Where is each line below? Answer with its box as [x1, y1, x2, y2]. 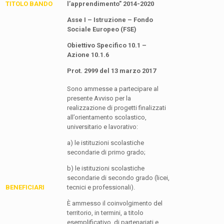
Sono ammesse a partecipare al [67, 85, 158, 93]
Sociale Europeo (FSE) [67, 25, 136, 33]
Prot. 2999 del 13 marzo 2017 [67, 67, 156, 75]
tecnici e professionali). [67, 183, 135, 191]
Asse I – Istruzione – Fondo [67, 16, 153, 24]
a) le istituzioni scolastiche [67, 139, 144, 147]
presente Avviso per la [67, 94, 131, 102]
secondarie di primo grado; [67, 148, 145, 156]
